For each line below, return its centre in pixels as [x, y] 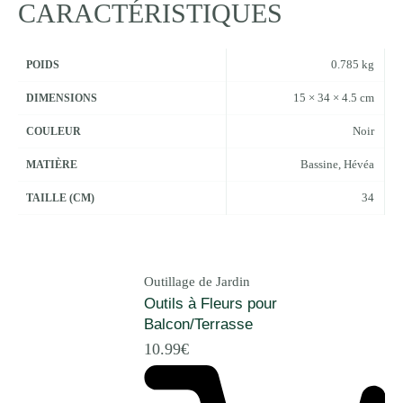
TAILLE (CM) [61, 197]
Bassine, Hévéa [337, 164]
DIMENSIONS [62, 98]
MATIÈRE [52, 164]
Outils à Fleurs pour [210, 304]
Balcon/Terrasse [198, 325]
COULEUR [54, 131]
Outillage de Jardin [197, 282]
